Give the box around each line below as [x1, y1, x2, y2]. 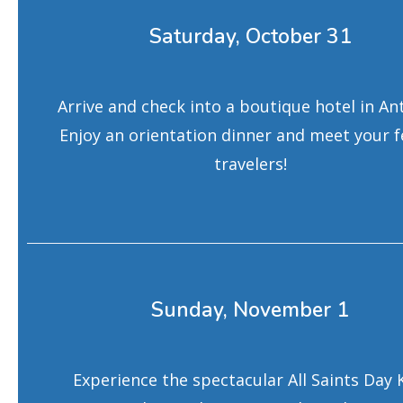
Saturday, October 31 [148, 22, 352, 50]
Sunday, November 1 [151, 296, 350, 324]
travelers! [213, 153, 287, 175]
